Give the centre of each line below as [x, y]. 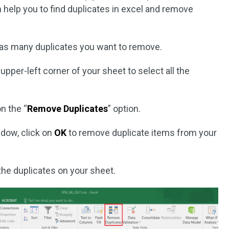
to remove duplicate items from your [143, 133]
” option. [124, 109]
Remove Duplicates [68, 109]
